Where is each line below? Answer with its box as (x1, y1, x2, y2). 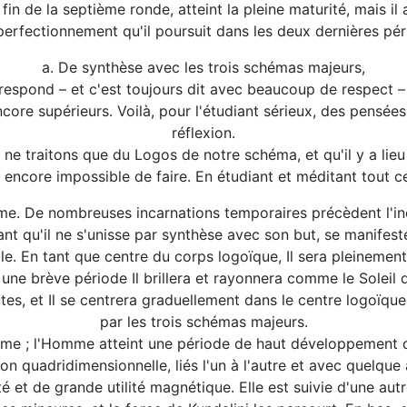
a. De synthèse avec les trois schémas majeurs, (42, 58, 365, 77)
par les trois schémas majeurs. (99, 313, 308, 332)
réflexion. (172, 124, 235, 143)
